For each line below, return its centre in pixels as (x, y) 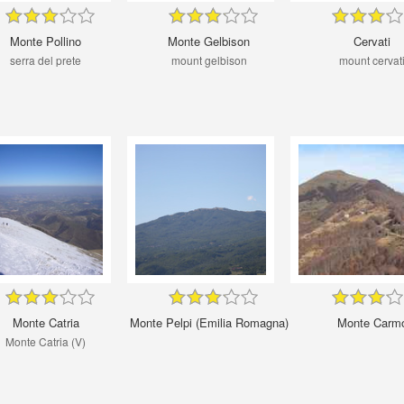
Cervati (372, 41)
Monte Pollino (46, 41)
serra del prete (46, 60)
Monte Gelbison (209, 41)
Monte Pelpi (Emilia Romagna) (209, 322)
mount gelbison (209, 60)
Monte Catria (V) (46, 341)
